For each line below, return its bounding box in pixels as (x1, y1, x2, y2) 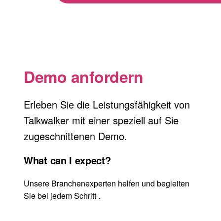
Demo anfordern (24, 65, 144, 88)
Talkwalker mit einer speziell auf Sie (24, 113, 179, 128)
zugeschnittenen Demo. (24, 129, 127, 144)
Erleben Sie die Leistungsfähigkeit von (24, 97, 190, 112)
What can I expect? (24, 153, 111, 168)
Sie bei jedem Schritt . (24, 189, 100, 201)
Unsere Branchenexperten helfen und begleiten (24, 177, 189, 189)
